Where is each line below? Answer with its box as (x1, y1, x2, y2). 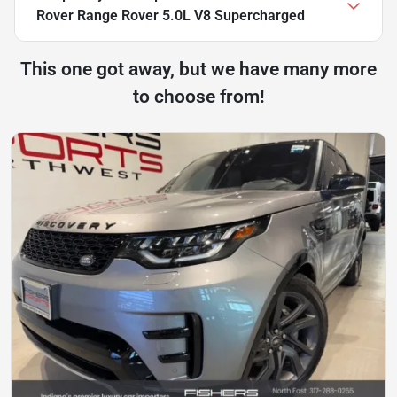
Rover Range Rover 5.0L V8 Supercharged (36, 6, 305, 24)
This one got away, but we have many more (20, 58, 377, 80)
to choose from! (132, 85, 265, 107)
